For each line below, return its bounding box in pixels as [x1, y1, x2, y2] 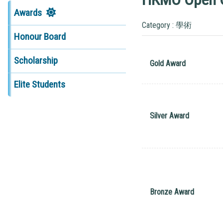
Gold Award [149, 58, 186, 68]
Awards [13, 6, 42, 18]
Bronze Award [149, 187, 194, 197]
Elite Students [13, 79, 65, 91]
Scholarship [13, 55, 58, 67]
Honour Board [13, 31, 66, 43]
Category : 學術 [141, 20, 192, 30]
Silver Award [149, 111, 189, 120]
